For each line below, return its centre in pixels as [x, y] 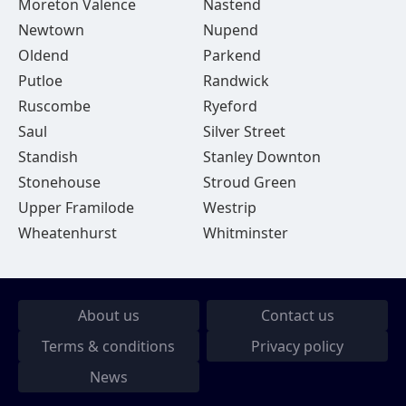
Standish [48, 157]
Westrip [229, 208]
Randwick [236, 81]
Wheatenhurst [68, 233]
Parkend [232, 55]
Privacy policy [298, 346]
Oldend [43, 55]
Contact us [297, 315]
